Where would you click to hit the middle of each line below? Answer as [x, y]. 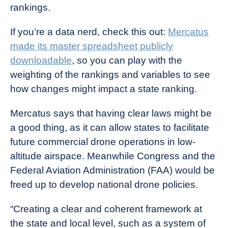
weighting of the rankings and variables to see [110, 74]
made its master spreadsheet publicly [92, 46]
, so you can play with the [127, 60]
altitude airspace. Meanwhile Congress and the [113, 156]
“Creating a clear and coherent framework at [106, 209]
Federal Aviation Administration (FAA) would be [112, 170]
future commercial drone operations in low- [103, 141]
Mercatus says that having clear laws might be [111, 113]
